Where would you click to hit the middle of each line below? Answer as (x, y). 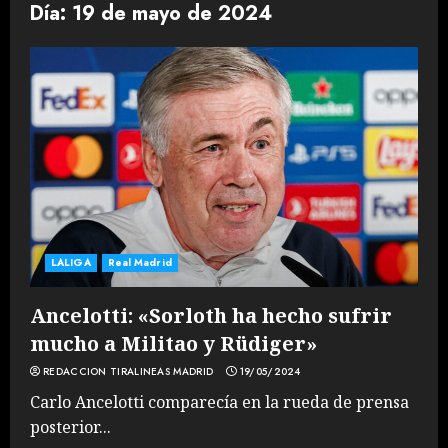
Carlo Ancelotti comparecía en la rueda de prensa (219, 402)
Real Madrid (139, 262)
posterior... (70, 427)
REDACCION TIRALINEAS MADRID (128, 371)
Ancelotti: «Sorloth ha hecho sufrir (211, 315)
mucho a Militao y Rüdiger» (173, 343)
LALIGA (71, 262)
